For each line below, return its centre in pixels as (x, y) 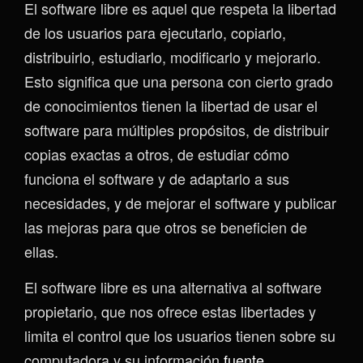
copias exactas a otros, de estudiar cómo (157, 154)
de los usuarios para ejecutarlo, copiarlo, (155, 32)
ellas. (41, 251)
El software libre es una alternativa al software (173, 286)
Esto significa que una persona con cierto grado (179, 81)
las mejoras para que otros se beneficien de (166, 226)
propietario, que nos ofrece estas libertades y (170, 311)
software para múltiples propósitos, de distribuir (177, 129)
